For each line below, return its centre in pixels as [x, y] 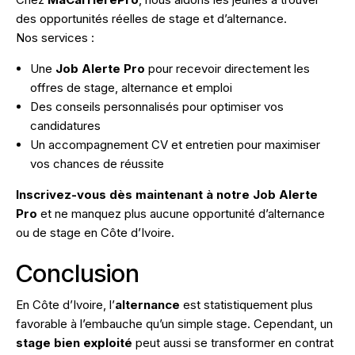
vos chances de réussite [97, 163]
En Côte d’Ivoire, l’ [65, 304]
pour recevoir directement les [227, 68]
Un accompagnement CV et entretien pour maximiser [175, 144]
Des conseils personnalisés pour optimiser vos [157, 106]
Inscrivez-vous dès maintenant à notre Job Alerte [167, 194]
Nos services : [55, 37]
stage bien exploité [74, 342]
